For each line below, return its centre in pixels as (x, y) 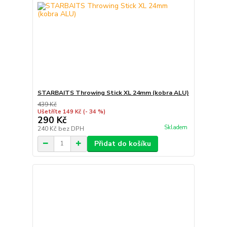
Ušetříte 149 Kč (59, 111)
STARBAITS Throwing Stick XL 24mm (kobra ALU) (113, 92)
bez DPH (71, 128)
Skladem (176, 127)
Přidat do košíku (122, 143)
